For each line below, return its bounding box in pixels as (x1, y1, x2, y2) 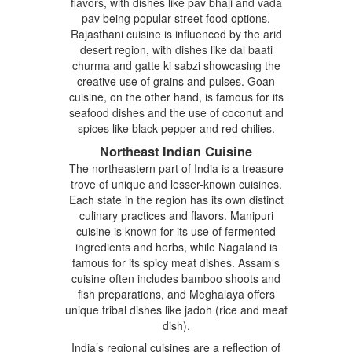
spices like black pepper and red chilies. (77, 119, 275, 136)
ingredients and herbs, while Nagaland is (75, 238, 277, 255)
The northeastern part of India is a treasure (68, 159, 284, 176)
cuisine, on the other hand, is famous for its (68, 88, 284, 104)
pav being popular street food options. (82, 9, 270, 26)
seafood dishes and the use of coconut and (68, 104, 284, 120)
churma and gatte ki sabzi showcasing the (71, 57, 280, 73)
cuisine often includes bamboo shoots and (71, 269, 280, 286)
